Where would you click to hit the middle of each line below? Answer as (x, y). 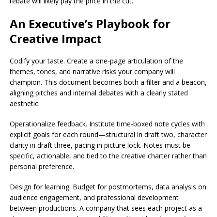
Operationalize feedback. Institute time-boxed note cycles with (107, 124)
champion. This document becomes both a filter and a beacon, (108, 82)
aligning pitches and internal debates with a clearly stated (99, 93)
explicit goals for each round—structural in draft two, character (108, 134)
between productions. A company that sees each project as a (106, 208)
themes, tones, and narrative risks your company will (92, 71)
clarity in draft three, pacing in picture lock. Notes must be (100, 145)
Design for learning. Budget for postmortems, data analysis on (108, 187)
